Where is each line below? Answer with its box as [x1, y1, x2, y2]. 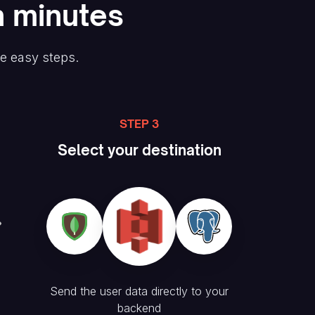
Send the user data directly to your [50, 284, 229, 298]
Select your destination [57, 141, 221, 159]
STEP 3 [120, 117, 159, 131]
